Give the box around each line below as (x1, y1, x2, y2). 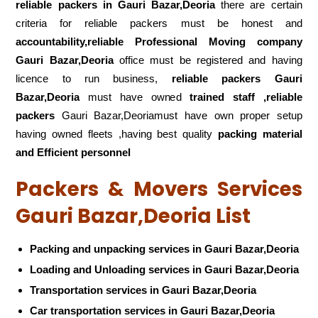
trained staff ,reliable (190, 91, 302, 104)
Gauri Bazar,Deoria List (16, 202, 251, 231)
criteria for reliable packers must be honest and (16, 17, 302, 30)
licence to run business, (16, 72, 172, 85)
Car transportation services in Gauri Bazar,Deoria (30, 304, 275, 317)
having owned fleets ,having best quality (16, 128, 218, 141)
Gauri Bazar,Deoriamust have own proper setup (55, 109, 302, 122)
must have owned (79, 91, 190, 104)
